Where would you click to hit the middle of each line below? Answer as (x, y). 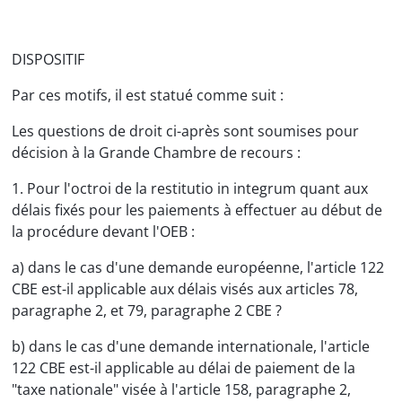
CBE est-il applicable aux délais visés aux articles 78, (185, 289)
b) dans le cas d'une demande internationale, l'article (191, 346)
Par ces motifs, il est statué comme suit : (148, 95)
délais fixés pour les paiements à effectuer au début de (197, 210)
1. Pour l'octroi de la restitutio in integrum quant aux (190, 188)
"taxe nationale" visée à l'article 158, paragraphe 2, (181, 389)
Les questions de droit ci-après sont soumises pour (185, 131)
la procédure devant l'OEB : (103, 232)
